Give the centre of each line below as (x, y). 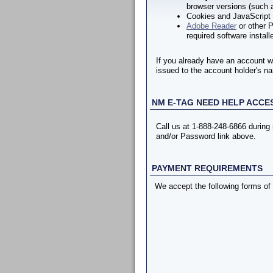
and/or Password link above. (206, 136)
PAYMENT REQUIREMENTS (207, 169)
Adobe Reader (211, 26)
